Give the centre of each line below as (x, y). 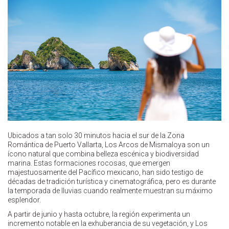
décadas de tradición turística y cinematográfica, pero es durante (112, 182)
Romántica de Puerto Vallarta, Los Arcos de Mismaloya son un (109, 145)
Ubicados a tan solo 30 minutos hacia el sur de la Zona (96, 136)
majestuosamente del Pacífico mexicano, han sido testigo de (105, 173)
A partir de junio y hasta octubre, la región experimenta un (99, 214)
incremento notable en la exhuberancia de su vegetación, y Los (108, 224)
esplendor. (24, 200)
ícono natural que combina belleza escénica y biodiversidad (103, 154)
